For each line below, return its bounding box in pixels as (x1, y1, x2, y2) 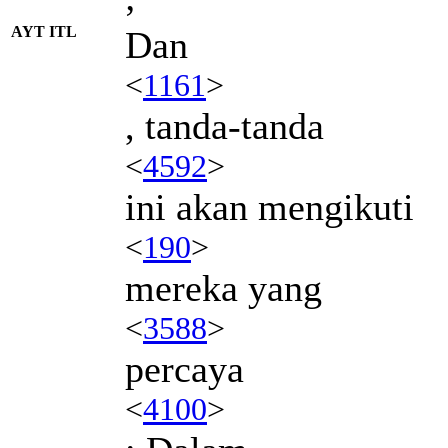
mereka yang (125, 266, 322, 309)
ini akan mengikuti (125, 185, 414, 228)
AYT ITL (11, 22, 77, 40)
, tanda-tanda (125, 104, 324, 147)
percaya (125, 347, 244, 390)
